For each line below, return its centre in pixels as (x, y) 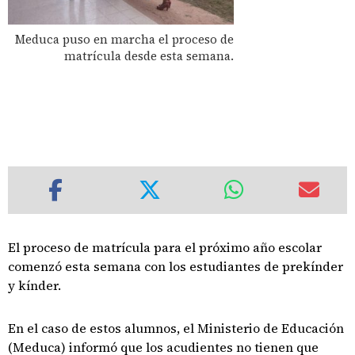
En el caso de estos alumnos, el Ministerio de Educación (176, 328)
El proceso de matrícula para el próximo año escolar (165, 247)
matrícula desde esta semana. (149, 55)
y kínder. (34, 285)
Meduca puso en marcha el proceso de (125, 39)
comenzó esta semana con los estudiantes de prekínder (176, 266)
